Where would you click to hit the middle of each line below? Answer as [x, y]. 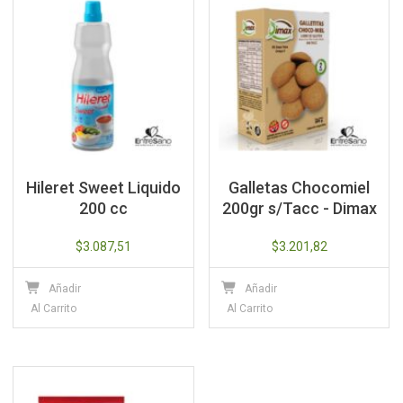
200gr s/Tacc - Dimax [299, 208]
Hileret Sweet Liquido [104, 187]
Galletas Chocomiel [300, 187]
